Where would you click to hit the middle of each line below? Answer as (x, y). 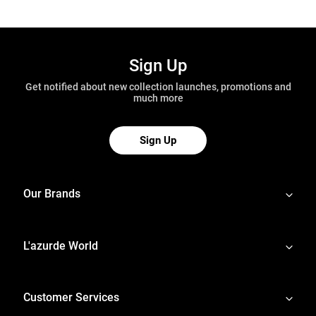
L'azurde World (61, 245)
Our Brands (52, 194)
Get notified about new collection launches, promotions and (158, 87)
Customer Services (71, 298)
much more (158, 98)
